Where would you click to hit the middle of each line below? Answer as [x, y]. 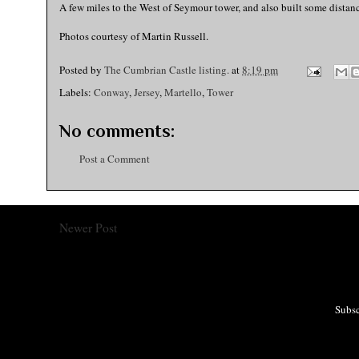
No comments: [117, 131]
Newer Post [88, 227]
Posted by [82, 70]
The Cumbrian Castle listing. [167, 70]
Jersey [147, 92]
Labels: [77, 92]
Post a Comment [115, 159]
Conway [111, 92]
